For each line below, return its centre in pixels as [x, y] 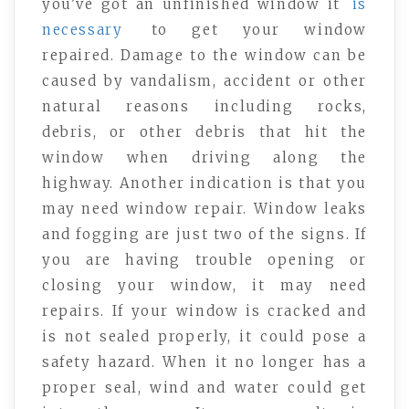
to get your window [247, 30]
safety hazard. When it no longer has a [204, 362]
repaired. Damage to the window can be [204, 56]
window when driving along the [204, 158]
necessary [83, 30]
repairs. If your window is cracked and [204, 311]
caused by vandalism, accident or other [204, 81]
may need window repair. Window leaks [204, 209]
